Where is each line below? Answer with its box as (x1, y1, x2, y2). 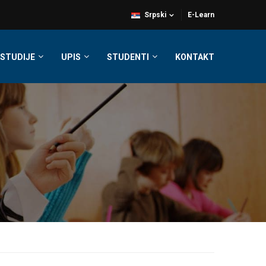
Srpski (144, 11, 166, 19)
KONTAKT (175, 52, 214, 62)
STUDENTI (107, 52, 149, 62)
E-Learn (188, 11, 214, 19)
